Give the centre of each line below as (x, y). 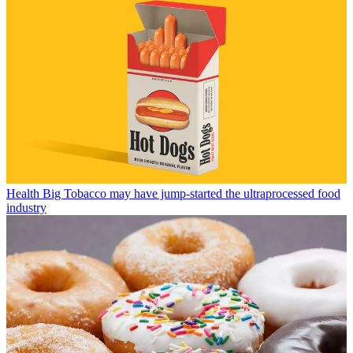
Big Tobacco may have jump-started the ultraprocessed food (191, 193)
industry (26, 207)
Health (23, 193)
